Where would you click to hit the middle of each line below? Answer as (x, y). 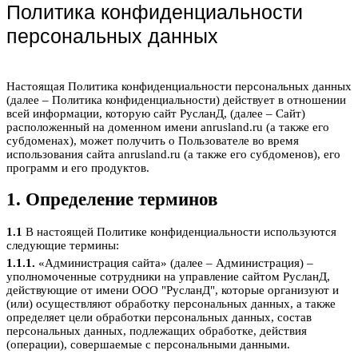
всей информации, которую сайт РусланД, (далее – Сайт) (156, 113)
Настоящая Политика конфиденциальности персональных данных (179, 86)
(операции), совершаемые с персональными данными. (148, 345)
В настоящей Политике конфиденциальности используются (179, 232)
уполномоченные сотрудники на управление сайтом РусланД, (168, 277)
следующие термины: (63, 246)
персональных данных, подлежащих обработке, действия (157, 331)
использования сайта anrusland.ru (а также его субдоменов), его (173, 154)
